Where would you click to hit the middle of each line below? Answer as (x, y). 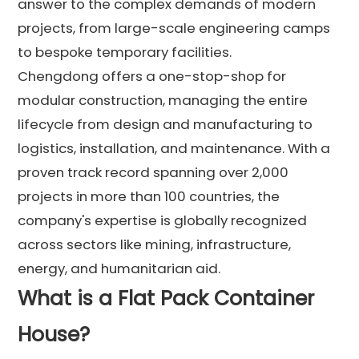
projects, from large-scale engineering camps (174, 28)
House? (54, 334)
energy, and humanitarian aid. (119, 268)
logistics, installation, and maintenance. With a (174, 148)
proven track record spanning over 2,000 (153, 172)
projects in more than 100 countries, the (149, 196)
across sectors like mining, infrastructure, (155, 244)
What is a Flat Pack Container (166, 298)
